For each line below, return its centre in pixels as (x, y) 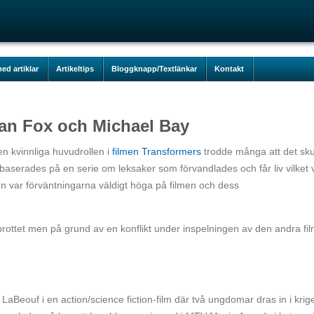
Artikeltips (75, 69)
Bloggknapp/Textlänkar (154, 69)
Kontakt (229, 69)
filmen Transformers (157, 151)
